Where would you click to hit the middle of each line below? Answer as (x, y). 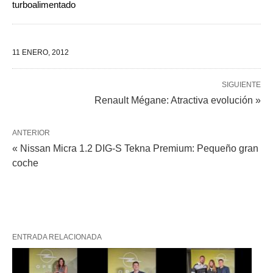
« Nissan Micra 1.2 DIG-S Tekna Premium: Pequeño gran (135, 148)
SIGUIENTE (241, 84)
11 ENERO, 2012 (41, 52)
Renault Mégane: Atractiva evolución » (178, 100)
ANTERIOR (31, 133)
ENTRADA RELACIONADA (57, 237)
